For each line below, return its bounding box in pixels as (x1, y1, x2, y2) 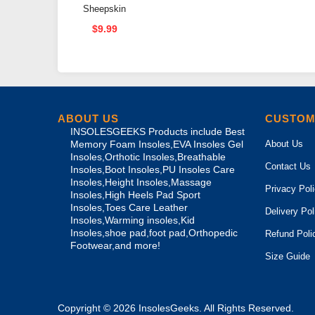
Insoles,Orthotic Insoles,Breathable (70, 151, 226, 162)
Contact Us (265, 160, 311, 172)
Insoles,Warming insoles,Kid (70, 214, 195, 226)
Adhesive (85, 31, 124, 42)
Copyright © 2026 (58, 302, 139, 314)
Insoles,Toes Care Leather (70, 202, 188, 213)
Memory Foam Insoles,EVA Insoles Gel (70, 139, 243, 150)
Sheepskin (83, 3, 127, 14)
